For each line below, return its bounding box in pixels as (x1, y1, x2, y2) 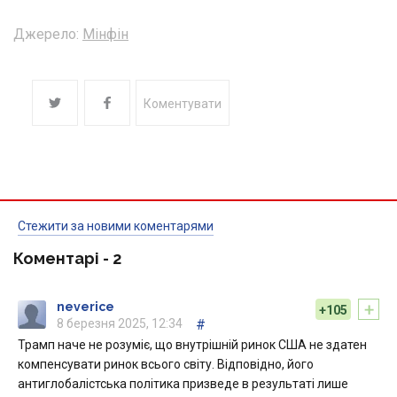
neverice (57, 300, 114, 315)
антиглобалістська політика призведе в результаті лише (18, 377, 348, 392)
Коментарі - (13, 249, 113, 269)
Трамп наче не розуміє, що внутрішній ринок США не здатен (18, 338, 367, 353)
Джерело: (13, 26, 79, 43)
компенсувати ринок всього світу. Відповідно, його (18, 357, 314, 372)
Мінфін (82, 26, 128, 43)
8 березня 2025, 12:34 (57, 316, 183, 331)
